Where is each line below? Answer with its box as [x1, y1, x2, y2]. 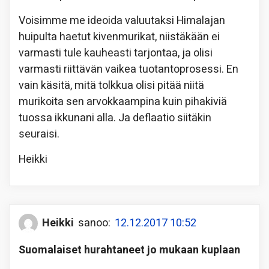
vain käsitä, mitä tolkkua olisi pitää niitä [19, 77, 204, 94]
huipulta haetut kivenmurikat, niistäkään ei [19, 28, 220, 45]
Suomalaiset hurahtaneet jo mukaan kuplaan [19, 241, 240, 258]
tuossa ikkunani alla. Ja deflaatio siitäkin [19, 109, 211, 126]
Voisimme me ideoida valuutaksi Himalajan [19, 12, 225, 29]
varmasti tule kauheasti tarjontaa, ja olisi [19, 44, 213, 61]
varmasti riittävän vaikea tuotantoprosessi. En [19, 61, 238, 77]
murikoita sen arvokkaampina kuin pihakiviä [19, 93, 227, 110]
